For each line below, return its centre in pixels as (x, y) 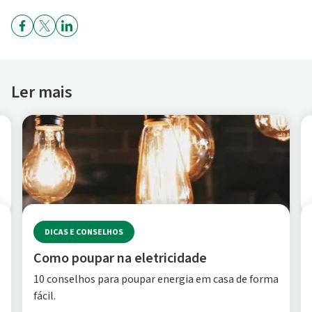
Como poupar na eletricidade (120, 258)
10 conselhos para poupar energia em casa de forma (156, 279)
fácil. (45, 296)
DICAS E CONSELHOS (84, 232)
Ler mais (42, 92)
